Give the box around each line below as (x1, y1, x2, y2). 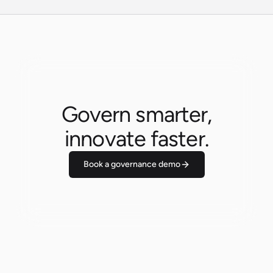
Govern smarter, (61, 101, 212, 127)
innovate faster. (65, 125, 208, 152)
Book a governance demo (83, 158, 180, 169)
